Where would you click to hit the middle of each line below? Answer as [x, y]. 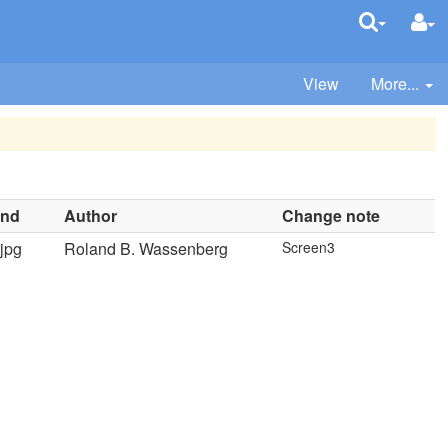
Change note [331, 215]
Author [91, 215]
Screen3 [309, 247]
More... [395, 83]
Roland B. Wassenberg [146, 248]
